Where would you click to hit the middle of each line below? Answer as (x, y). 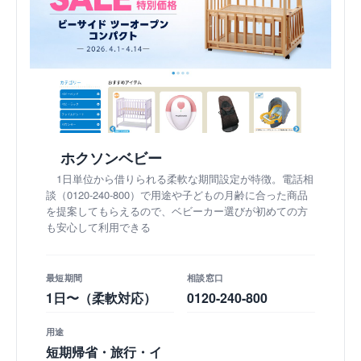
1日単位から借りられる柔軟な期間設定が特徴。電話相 (185, 179)
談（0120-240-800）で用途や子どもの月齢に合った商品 (177, 195)
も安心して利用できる (98, 227)
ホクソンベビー (111, 158)
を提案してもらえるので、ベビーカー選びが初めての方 (177, 211)
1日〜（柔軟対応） (101, 298)
